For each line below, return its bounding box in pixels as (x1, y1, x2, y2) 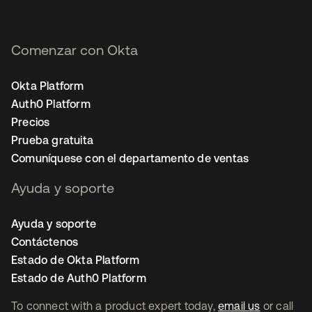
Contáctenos (11, 235, 79, 248)
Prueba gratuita (11, 134, 93, 146)
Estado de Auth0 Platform (11, 272, 146, 284)
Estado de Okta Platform (11, 253, 140, 266)
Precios (11, 116, 50, 128)
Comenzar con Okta (11, 42, 138, 58)
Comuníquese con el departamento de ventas (11, 152, 249, 164)
